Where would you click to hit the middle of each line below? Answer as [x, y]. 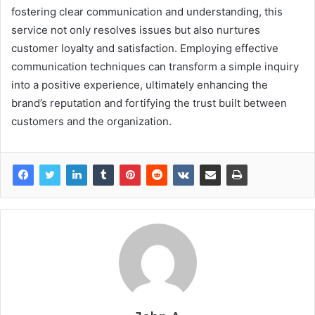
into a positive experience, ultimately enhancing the [140, 84]
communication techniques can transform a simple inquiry [155, 66]
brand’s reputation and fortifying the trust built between [149, 103]
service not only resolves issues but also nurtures [136, 30]
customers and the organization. [91, 121]
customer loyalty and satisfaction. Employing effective [145, 48]
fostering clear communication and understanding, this [147, 11]
